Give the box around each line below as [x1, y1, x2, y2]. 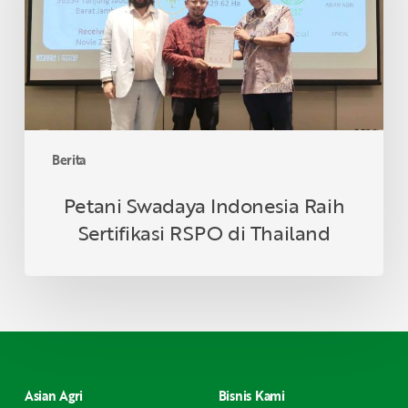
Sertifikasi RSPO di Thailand [77, 217, 331, 248]
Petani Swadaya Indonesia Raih [63, 189, 345, 220]
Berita [51, 149, 87, 169]
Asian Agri [24, 386, 84, 406]
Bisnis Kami [218, 386, 285, 406]
